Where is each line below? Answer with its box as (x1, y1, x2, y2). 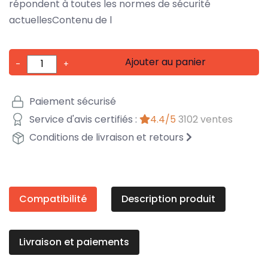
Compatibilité (19, 191, 87, 206)
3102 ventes (178, 112, 233, 127)
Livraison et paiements (19, 234, 129, 249)
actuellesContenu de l (9, 13, 112, 27)
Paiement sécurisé (27, 95, 116, 109)
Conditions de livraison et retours (27, 130, 186, 145)
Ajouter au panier (125, 54, 206, 69)
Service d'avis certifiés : (27, 112, 139, 127)
